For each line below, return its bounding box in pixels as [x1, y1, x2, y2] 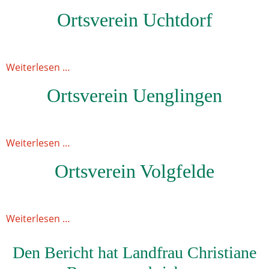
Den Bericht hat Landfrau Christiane [13, 243, 256, 262]
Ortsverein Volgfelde [55, 160, 214, 182]
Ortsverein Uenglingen [47, 85, 222, 106]
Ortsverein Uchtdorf [56, 9, 213, 31]
